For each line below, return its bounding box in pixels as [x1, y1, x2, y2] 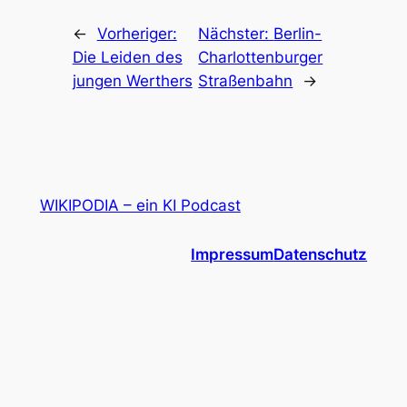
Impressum [191, 245, 274, 264]
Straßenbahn [198, 72, 293, 91]
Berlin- [273, 25, 323, 44]
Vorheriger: [96, 25, 177, 44]
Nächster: [198, 25, 274, 44]
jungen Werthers [72, 72, 193, 91]
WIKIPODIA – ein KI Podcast [39, 196, 241, 215]
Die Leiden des [72, 48, 183, 67]
